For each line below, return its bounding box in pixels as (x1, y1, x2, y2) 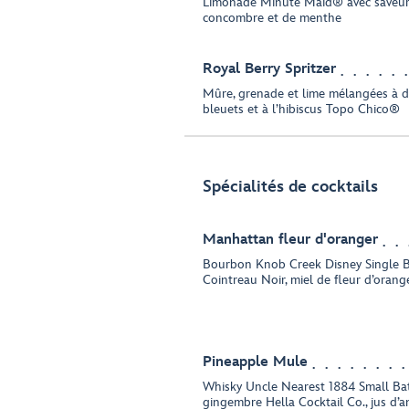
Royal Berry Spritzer (203, 60, 336, 78)
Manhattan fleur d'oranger (203, 231, 378, 248)
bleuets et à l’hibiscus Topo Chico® (203, 101, 400, 117)
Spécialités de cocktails (203, 177, 378, 196)
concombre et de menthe (203, 10, 341, 26)
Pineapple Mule (203, 353, 308, 371)
